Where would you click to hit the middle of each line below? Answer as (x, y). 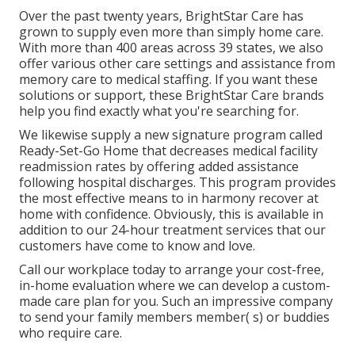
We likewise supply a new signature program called (171, 135)
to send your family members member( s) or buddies (174, 317)
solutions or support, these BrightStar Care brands (172, 95)
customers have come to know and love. (137, 246)
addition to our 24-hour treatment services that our (172, 230)
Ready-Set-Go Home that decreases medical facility (168, 151)
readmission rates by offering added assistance (159, 167)
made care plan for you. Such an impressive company (176, 302)
